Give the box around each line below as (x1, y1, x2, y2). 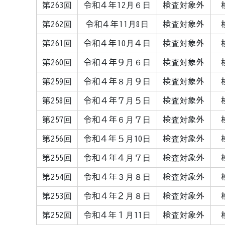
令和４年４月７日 (83, 154, 151, 162)
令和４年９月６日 (83, 58, 151, 66)
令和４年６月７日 (83, 116, 151, 124)
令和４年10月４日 (83, 39, 152, 47)
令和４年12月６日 (83, 1, 152, 9)
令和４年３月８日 (83, 173, 151, 181)
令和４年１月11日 (83, 211, 152, 219)
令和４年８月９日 (83, 77, 151, 85)
